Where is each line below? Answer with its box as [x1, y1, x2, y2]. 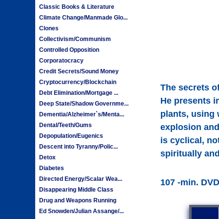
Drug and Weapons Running [39, 197, 117, 204]
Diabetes [39, 164, 65, 172]
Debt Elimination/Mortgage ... [39, 89, 119, 96]
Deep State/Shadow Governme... [39, 100, 129, 107]
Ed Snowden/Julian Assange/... [39, 207, 124, 215]
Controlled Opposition [39, 46, 100, 53]
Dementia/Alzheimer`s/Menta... [39, 110, 125, 118]
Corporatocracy [39, 57, 84, 64]
